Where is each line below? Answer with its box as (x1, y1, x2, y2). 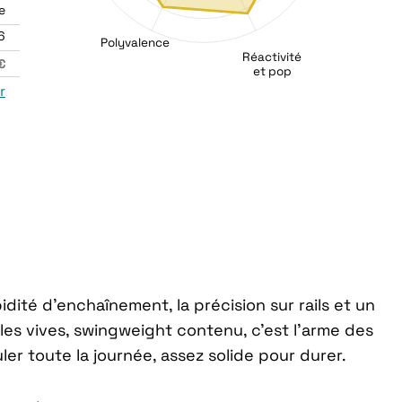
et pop (252, 64, 292, 80)
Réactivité (242, 48, 302, 65)
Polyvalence (100, 34, 170, 50)
